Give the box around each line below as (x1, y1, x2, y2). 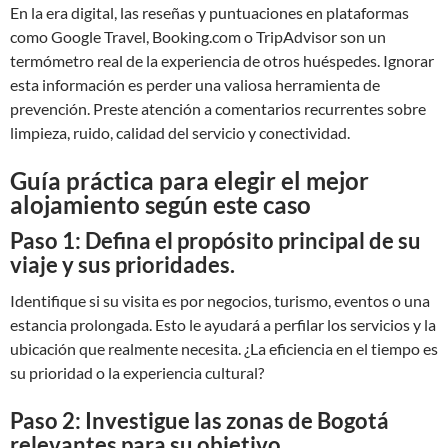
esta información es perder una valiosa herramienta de (10, 75, 380, 94)
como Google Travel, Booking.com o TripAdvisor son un (10, 27, 386, 46)
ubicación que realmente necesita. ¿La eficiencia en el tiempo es (10, 339, 438, 358)
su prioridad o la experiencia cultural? (10, 363, 264, 382)
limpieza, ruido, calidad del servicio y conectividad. (10, 123, 350, 142)
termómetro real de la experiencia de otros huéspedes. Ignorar (10, 51, 434, 70)
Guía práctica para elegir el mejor (10, 166, 369, 195)
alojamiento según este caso (10, 190, 311, 219)
